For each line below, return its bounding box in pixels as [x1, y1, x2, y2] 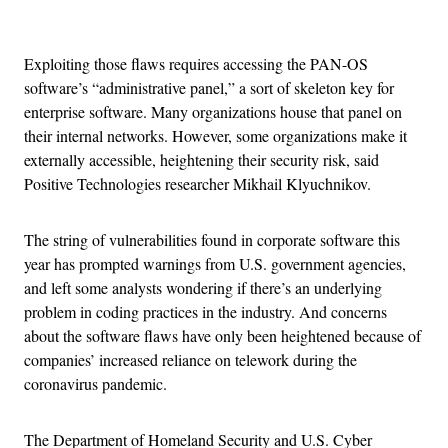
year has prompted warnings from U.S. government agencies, [24, 253, 406, 275]
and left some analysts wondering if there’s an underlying [24, 277, 382, 299]
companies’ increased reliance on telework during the [24, 349, 357, 371]
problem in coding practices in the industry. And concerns [24, 301, 387, 323]
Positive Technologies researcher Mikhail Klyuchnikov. [24, 173, 371, 195]
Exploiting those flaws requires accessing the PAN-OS [24, 53, 368, 75]
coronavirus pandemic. [24, 373, 167, 395]
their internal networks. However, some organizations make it [24, 125, 407, 147]
